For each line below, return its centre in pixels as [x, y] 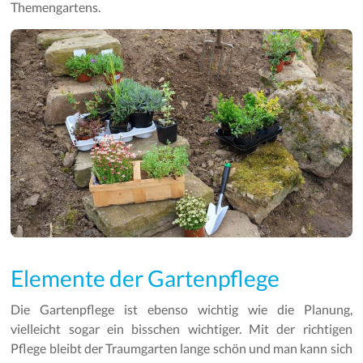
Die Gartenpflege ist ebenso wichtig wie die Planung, [181, 309]
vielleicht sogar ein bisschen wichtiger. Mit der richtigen [181, 328]
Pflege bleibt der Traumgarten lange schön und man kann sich [181, 348]
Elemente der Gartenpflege [145, 278]
